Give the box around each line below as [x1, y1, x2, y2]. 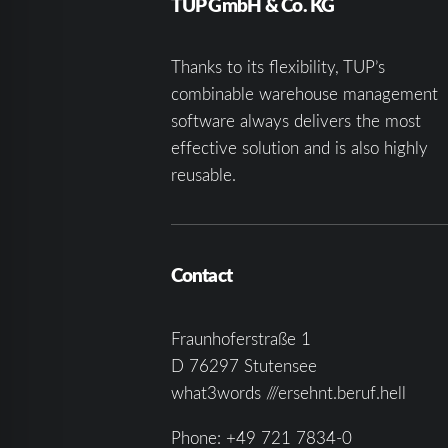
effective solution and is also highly [170, 136, 428, 159]
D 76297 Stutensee [170, 354, 317, 377]
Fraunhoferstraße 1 [170, 327, 311, 350]
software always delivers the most [170, 109, 421, 132]
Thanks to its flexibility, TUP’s [170, 55, 385, 78]
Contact [170, 261, 233, 288]
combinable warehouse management [170, 82, 438, 105]
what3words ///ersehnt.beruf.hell [170, 381, 406, 404]
